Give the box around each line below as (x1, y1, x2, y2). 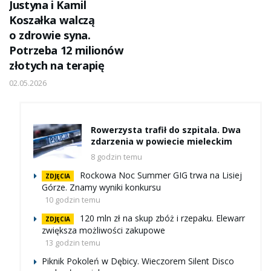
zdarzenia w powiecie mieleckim (91, 135, 232, 147)
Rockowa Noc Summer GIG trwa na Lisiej (80, 169, 242, 181)
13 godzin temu (45, 237, 100, 248)
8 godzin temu (91, 151, 142, 162)
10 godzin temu (45, 194, 100, 205)
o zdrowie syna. (9, 27, 91, 42)
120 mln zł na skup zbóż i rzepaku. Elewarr (80, 212, 245, 224)
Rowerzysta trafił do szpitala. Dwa (91, 123, 241, 135)
